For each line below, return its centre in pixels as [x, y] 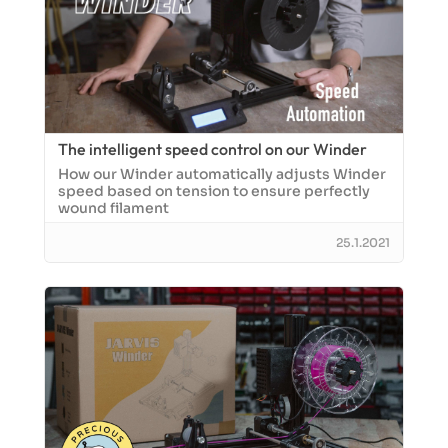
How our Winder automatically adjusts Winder [222, 174]
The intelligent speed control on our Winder [212, 149]
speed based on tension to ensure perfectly [214, 191]
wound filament [113, 208]
